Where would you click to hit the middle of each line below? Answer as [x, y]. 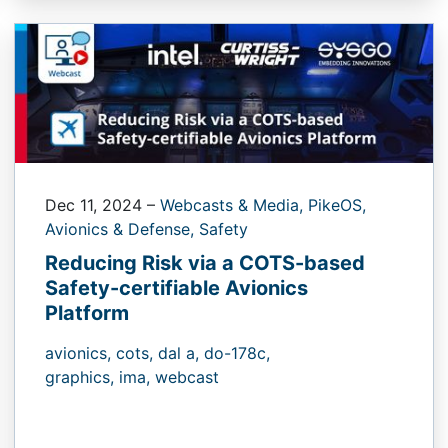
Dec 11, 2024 [96, 204]
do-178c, [237, 352]
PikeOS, [337, 204]
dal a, [181, 352]
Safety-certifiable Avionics [176, 287]
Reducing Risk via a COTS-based [205, 262]
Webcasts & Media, [234, 204]
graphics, [82, 376]
